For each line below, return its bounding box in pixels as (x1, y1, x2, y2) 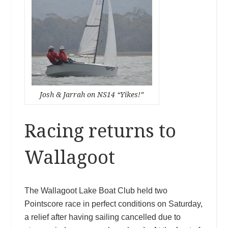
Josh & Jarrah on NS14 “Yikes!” (40, 90, 144, 99)
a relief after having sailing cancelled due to (24, 212, 181, 221)
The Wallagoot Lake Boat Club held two (24, 186, 167, 195)
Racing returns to (24, 120, 176, 142)
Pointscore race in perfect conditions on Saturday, (24, 199, 203, 208)
